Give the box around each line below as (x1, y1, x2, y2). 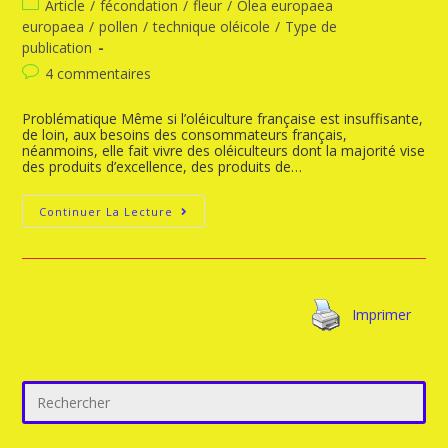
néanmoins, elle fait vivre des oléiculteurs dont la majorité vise (22, 141, 426, 160)
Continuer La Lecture (39, 204, 174, 219)
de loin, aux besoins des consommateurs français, (22, 125, 348, 144)
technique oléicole (153, 17, 271, 36)
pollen (99, 17, 139, 36)
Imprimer (351, 305, 411, 324)
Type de (285, 17, 338, 36)
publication (22, 38, 93, 57)
